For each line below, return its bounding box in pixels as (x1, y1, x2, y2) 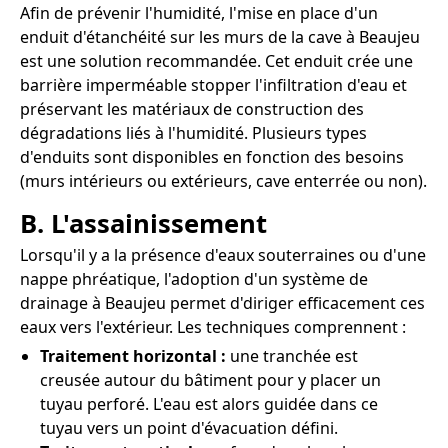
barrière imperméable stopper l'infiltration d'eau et (20, 73, 407, 96)
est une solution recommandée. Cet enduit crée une (20, 49, 413, 72)
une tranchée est (226, 345, 358, 368)
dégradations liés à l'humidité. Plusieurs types (20, 121, 367, 144)
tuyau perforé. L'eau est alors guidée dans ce (40, 393, 378, 416)
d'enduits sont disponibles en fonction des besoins (20, 145, 404, 168)
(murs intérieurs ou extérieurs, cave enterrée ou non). (20, 169, 427, 192)
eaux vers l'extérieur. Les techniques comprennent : (20, 316, 406, 339)
